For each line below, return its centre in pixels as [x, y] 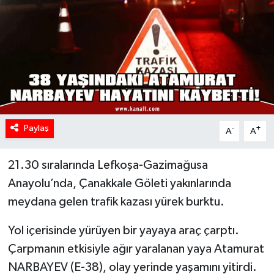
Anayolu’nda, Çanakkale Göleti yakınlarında [119, 184]
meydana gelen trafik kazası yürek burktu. [116, 202]
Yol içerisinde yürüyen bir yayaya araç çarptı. [123, 231]
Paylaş [36, 128]
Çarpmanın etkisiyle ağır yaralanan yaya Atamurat [136, 249]
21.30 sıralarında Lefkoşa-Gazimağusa [108, 165]
